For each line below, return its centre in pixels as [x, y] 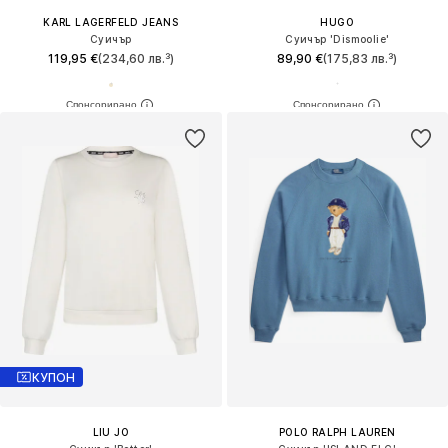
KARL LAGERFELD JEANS [111, 22]
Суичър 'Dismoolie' [337, 39]
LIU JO [110, 432]
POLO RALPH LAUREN [337, 432]
